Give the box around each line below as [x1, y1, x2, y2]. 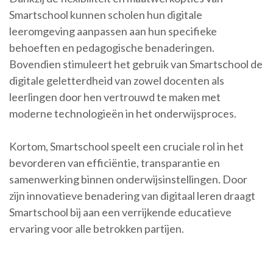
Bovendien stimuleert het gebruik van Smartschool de [9, 57, 263, 71]
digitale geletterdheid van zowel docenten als [9, 74, 224, 87]
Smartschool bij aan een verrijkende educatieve [9, 205, 232, 219]
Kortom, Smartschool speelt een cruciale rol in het [9, 140, 244, 153]
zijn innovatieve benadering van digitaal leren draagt [9, 189, 255, 202]
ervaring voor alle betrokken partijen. [9, 222, 184, 235]
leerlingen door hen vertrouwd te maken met [9, 90, 221, 104]
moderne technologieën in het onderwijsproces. [9, 107, 236, 120]
